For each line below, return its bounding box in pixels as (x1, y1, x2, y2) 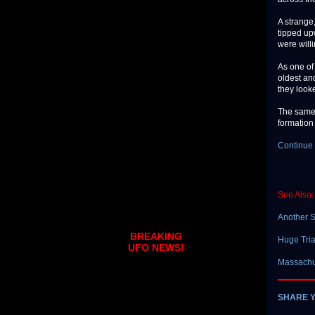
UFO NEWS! (128, 242, 184, 254)
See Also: (278, 190, 314, 200)
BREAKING (130, 231, 182, 243)
